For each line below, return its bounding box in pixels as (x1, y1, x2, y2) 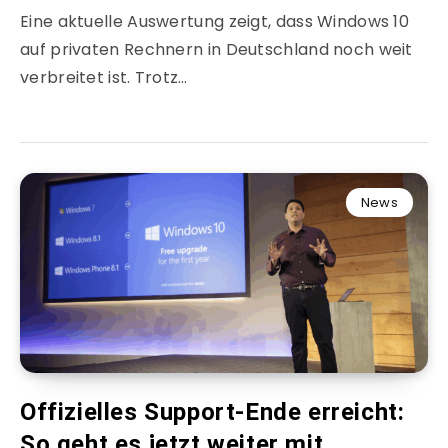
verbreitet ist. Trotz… (20, 66, 188, 90)
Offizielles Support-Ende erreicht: (20, 398, 405, 427)
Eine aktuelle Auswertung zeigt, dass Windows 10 (20, 10, 410, 34)
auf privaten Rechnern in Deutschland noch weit (20, 38, 413, 62)
